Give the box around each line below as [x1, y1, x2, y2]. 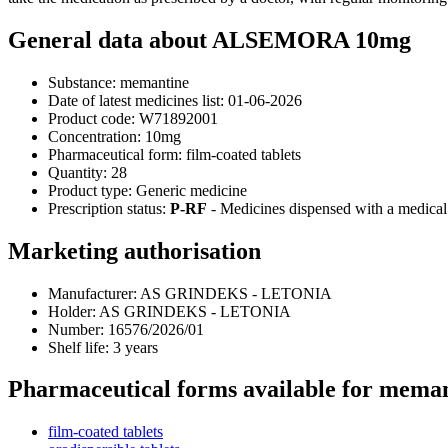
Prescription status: [48, 199, 166, 217]
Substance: [48, 73, 116, 91]
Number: [48, 320, 104, 338]
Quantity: [48, 163, 107, 181]
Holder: [48, 302, 96, 320]
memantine [116, 73, 189, 91]
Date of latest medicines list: [48, 91, 224, 109]
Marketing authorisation [8, 237, 261, 264]
